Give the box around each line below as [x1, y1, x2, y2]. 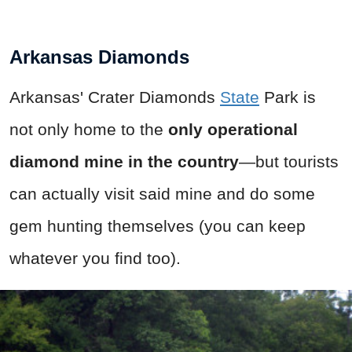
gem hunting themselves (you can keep [9, 217, 306, 236]
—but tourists [239, 152, 339, 171]
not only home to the [9, 120, 168, 139]
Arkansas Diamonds [9, 46, 189, 68]
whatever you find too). [9, 249, 181, 268]
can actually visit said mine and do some [9, 185, 315, 203]
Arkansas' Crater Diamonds [9, 88, 220, 107]
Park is [259, 88, 316, 107]
